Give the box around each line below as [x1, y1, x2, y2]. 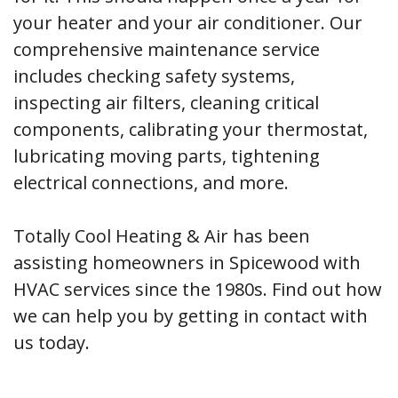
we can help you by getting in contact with [13, 304, 368, 328]
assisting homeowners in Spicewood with [13, 251, 361, 275]
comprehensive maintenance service [13, 37, 320, 61]
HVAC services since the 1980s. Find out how [13, 277, 382, 301]
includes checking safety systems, [13, 64, 295, 88]
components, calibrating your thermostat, [13, 117, 368, 141]
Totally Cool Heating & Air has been [13, 224, 310, 248]
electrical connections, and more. [13, 171, 289, 195]
